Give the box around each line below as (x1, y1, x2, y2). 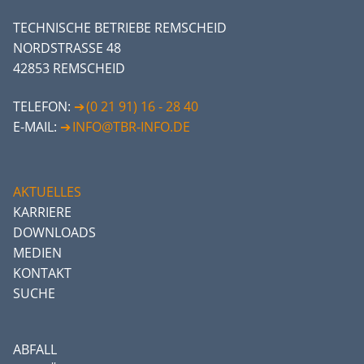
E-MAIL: (13, 118, 60, 136)
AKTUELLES (13, 182, 81, 201)
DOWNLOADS (13, 223, 96, 241)
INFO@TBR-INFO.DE (72, 118, 190, 136)
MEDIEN (13, 243, 62, 262)
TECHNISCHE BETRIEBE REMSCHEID (13, 18, 227, 37)
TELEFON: (13, 97, 74, 116)
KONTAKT (13, 263, 71, 282)
